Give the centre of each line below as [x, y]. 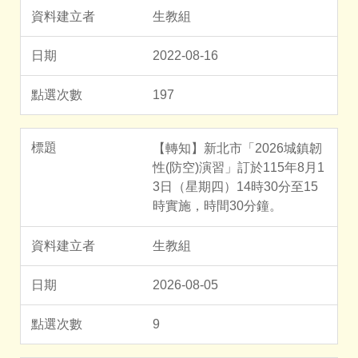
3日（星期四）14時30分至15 [235, 187]
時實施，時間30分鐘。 [217, 206]
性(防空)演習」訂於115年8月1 [239, 168]
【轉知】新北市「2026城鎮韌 [237, 149]
